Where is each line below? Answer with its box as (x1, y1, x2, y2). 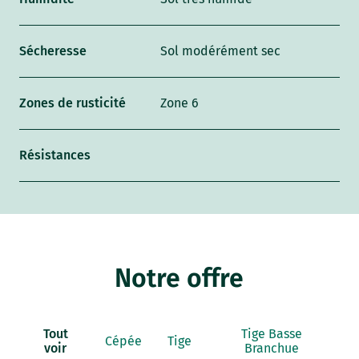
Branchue (244, 341, 300, 357)
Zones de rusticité (19, 95, 127, 111)
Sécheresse (19, 43, 87, 59)
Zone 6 (160, 95, 200, 111)
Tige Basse (241, 326, 303, 342)
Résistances (19, 147, 91, 163)
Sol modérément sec (160, 43, 281, 59)
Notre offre (115, 263, 244, 294)
